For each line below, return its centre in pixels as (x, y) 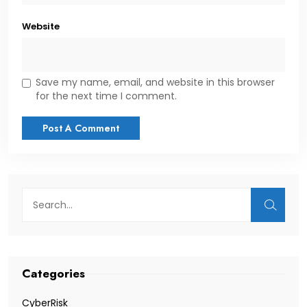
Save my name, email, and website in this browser (155, 83)
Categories (53, 274)
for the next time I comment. (106, 96)
